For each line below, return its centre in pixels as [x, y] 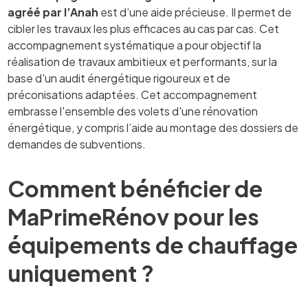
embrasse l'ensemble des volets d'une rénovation [133, 111]
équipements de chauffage [153, 245]
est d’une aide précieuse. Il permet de [196, 12]
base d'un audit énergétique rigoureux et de [119, 78]
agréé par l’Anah [54, 12]
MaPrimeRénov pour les [134, 217]
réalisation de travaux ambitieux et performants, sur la [143, 62]
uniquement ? [81, 273]
